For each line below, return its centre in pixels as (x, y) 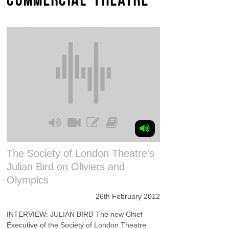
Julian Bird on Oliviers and (66, 167)
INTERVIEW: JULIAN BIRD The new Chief (75, 214)
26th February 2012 (128, 196)
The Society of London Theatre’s (81, 153)
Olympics (28, 180)
